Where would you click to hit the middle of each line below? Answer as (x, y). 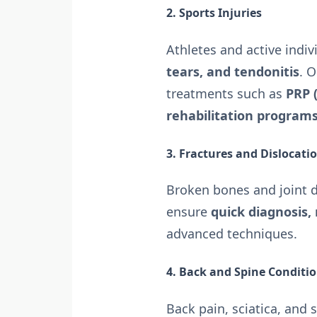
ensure (189, 212)
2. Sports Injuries (214, 13)
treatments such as (226, 93)
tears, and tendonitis (233, 71)
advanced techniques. (232, 234)
